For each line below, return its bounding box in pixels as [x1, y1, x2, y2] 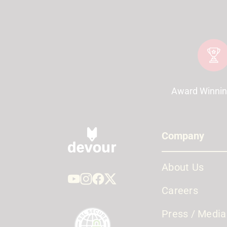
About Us [162, 161, 204, 173]
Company [162, 130, 204, 142]
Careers [162, 184, 198, 197]
